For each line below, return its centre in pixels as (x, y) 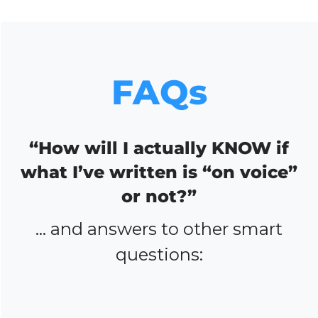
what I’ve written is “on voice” (159, 172)
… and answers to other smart (159, 229)
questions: (159, 254)
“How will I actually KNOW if (159, 148)
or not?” (159, 196)
